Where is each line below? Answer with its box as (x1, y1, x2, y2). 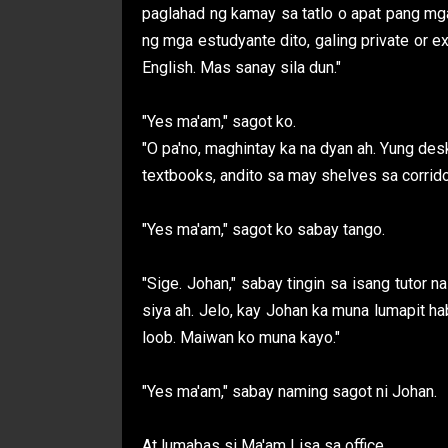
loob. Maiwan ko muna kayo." (142, 328, 340, 348)
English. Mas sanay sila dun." (142, 58, 341, 78)
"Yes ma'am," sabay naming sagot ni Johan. (142, 382, 437, 402)
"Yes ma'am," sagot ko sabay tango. (142, 220, 385, 240)
